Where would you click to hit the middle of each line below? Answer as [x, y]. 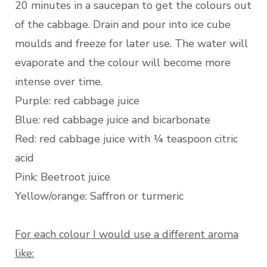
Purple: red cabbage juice [77, 101]
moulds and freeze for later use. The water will [131, 44]
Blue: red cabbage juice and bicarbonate [113, 120]
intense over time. [59, 82]
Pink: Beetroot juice [63, 177]
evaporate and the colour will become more [123, 63]
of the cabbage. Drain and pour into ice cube [123, 25]
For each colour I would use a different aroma [127, 235]
